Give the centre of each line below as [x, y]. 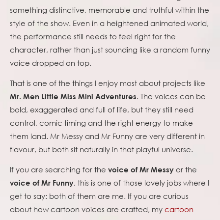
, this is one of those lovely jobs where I [141, 183]
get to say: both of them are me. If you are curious [99, 196]
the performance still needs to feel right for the [93, 37]
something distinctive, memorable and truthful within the [110, 10]
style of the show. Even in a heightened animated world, [109, 23]
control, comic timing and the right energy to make [101, 123]
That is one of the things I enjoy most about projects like [108, 83]
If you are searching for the [59, 170]
